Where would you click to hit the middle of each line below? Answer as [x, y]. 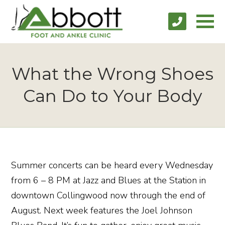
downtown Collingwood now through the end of [108, 195]
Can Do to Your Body [113, 96]
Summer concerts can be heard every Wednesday [112, 165]
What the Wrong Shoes [113, 74]
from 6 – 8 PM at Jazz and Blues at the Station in [109, 180]
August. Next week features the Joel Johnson [102, 210]
